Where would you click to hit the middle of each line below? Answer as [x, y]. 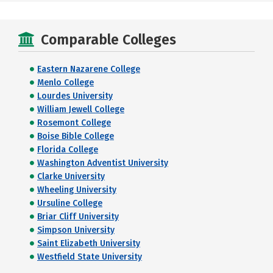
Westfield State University [90, 257]
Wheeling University [77, 190]
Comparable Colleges [108, 40]
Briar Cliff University [78, 217]
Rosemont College [74, 123]
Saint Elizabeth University [89, 244]
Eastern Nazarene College [89, 69]
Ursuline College [70, 204]
